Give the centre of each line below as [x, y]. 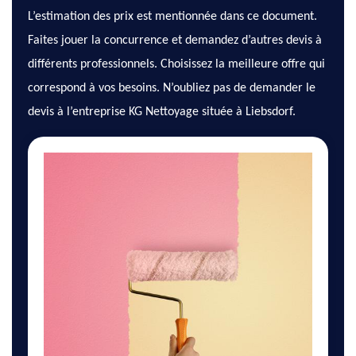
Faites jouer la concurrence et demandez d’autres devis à [175, 41]
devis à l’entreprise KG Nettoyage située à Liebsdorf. [162, 112]
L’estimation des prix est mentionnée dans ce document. [172, 17]
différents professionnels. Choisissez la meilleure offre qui [176, 65]
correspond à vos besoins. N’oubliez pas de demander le [172, 89]
